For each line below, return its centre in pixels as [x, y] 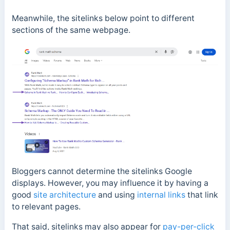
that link [202, 195]
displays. [30, 183]
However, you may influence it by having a [128, 183]
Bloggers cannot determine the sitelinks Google [102, 171]
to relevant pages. [46, 207]
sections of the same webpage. [71, 30]
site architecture [64, 195]
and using [116, 195]
